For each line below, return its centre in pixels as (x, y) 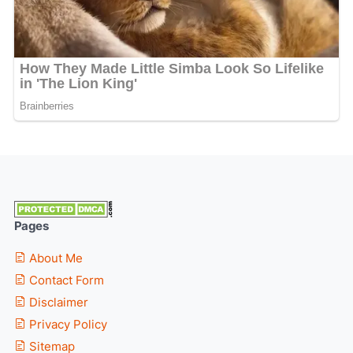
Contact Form (65, 281)
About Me (54, 259)
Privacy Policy (67, 325)
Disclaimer (57, 303)
